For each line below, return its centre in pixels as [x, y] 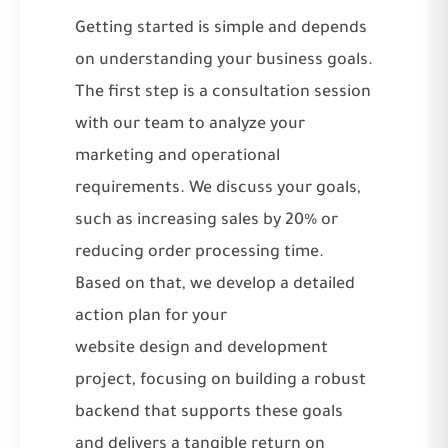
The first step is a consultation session [223, 92]
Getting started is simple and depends [221, 28]
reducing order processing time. [199, 252]
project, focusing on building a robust [220, 380]
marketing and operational [177, 156]
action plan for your [151, 316]
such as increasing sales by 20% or [206, 220]
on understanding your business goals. [224, 60]
